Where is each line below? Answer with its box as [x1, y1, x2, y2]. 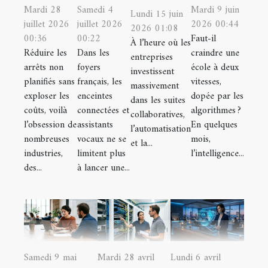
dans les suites [130, 92, 185, 109]
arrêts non [24, 59, 63, 77]
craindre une [191, 45, 239, 62]
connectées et [77, 102, 129, 120]
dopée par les [191, 88, 243, 105]
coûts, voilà [24, 102, 67, 120]
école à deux [191, 59, 239, 77]
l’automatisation [130, 120, 191, 138]
